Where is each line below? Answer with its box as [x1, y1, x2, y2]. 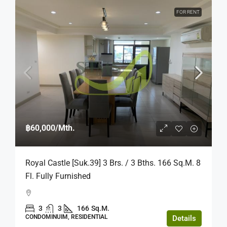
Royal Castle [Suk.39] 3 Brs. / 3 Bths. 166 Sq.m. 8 [25, 158, 201, 168]
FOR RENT [176, 9, 200, 15]
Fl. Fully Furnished [25, 171, 91, 181]
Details [172, 214, 196, 223]
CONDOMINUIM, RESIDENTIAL [25, 213, 107, 221]
